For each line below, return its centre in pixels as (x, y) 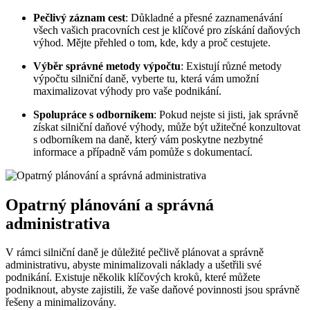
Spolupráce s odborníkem (93, 114)
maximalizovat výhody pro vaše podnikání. (127, 91)
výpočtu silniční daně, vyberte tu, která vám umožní (146, 78)
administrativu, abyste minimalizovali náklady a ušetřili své (134, 265)
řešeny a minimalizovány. (61, 302)
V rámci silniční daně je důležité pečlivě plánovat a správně (135, 253)
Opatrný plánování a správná (110, 204)
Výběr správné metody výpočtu (107, 66)
